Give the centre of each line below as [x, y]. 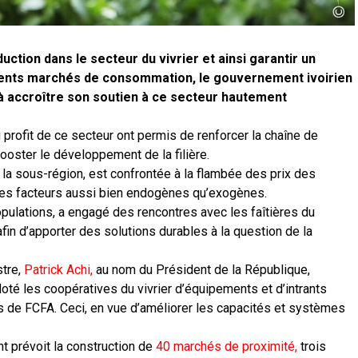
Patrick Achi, [58, 270]
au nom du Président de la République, [201, 270]
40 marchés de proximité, [227, 347]
